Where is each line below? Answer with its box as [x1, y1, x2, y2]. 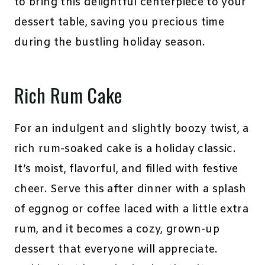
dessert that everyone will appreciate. [14, 243, 218, 257]
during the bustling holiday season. [14, 35, 205, 50]
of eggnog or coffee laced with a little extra [14, 202, 249, 217]
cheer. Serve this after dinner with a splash [14, 182, 247, 197]
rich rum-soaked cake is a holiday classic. [14, 142, 236, 157]
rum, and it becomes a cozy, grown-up [14, 222, 219, 237]
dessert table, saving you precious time [14, 15, 225, 30]
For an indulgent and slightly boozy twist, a [14, 122, 249, 137]
